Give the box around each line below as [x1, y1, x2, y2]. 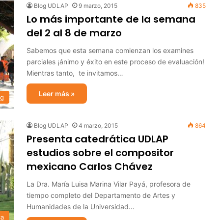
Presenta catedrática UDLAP [27, 132, 168, 146]
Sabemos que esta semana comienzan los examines [27, 46, 193, 55]
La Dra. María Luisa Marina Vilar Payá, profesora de [27, 180, 191, 188]
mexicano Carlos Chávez [27, 160, 153, 173]
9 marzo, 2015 [79, 2, 117, 9]
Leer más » [39, 89, 75, 98]
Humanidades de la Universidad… [27, 202, 135, 211]
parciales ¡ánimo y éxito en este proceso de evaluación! [27, 57, 204, 66]
